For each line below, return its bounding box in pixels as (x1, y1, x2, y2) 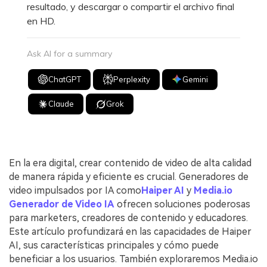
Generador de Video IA (9, 198, 114, 210)
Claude (48, 99, 74, 109)
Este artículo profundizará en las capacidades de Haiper (9, 225, 252, 237)
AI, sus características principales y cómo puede (9, 239, 219, 251)
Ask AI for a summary (27, 48, 112, 59)
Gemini (182, 74, 209, 84)
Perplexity (113, 74, 151, 84)
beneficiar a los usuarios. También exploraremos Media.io (9, 253, 258, 265)
